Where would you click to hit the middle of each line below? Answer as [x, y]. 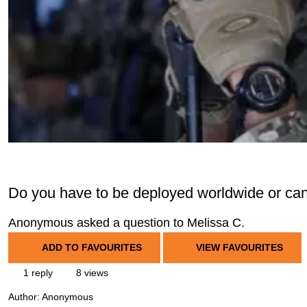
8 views [91, 273]
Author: [25, 297]
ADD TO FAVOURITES [91, 247]
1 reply [37, 273]
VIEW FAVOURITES [238, 247]
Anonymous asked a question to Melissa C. [126, 223]
